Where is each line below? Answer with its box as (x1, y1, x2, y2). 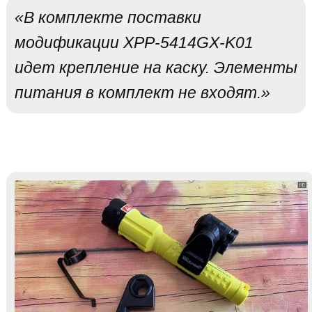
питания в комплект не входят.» (14, 84, 270, 102)
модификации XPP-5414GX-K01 (14, 33, 253, 52)
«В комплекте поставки (14, 8, 201, 27)
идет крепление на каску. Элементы (14, 58, 297, 77)
